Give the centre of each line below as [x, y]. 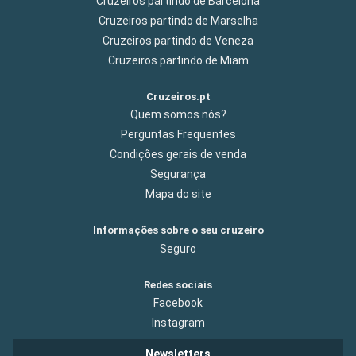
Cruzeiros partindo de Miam [178, 61]
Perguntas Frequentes [178, 135]
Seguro [178, 248]
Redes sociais [178, 284]
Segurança [178, 174]
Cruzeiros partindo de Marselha [178, 21]
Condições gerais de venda [178, 155]
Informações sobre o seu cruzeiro [178, 230]
